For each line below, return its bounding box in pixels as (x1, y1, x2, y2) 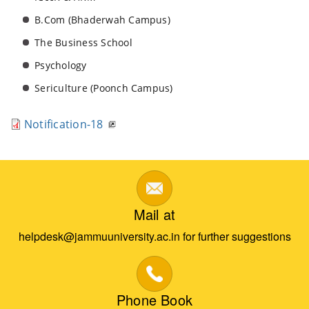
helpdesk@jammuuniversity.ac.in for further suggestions (18, 228, 291, 244)
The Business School (34, 36, 132, 49)
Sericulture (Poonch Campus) (34, 81, 173, 94)
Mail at (133, 204, 176, 224)
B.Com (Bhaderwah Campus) (34, 13, 170, 26)
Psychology (34, 59, 87, 72)
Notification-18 (24, 117, 103, 132)
